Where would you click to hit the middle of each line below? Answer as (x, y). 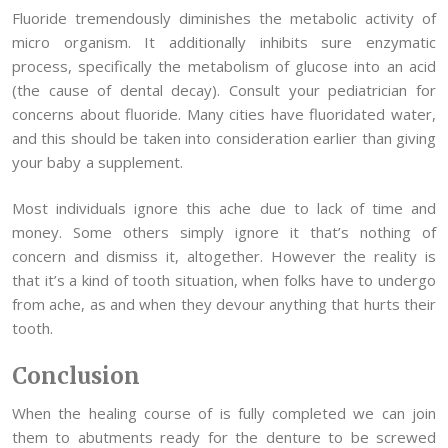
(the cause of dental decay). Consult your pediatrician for (224, 89)
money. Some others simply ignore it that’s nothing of (224, 232)
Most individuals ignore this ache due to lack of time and (224, 208)
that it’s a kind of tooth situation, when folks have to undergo (224, 280)
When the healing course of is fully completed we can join (224, 412)
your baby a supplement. (97, 161)
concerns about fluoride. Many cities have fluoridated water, (224, 113)
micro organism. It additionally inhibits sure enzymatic (224, 41)
